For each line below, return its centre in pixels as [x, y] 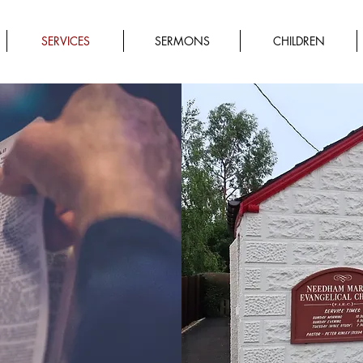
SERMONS [182, 41]
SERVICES [65, 41]
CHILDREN [299, 41]
